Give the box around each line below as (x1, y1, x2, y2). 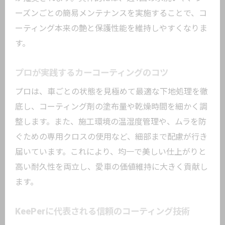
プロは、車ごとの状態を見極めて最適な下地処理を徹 (15, 87, 208, 96)
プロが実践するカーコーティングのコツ (15, 68, 168, 78)
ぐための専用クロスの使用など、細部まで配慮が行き (15, 132, 207, 142)
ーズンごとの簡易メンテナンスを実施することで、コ (15, 9, 207, 18)
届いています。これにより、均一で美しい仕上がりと (15, 147, 206, 157)
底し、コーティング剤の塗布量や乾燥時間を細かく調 (15, 102, 207, 111)
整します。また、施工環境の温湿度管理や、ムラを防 (15, 117, 206, 127)
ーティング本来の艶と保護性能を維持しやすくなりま (15, 24, 207, 33)
